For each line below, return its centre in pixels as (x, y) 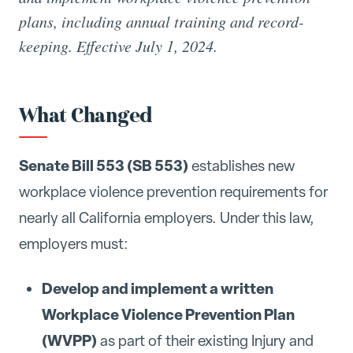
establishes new (242, 166)
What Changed (86, 115)
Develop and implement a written (157, 288)
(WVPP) (69, 340)
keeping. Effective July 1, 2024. (118, 46)
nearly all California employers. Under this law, (167, 218)
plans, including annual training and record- (162, 21)
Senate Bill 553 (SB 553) (104, 165)
